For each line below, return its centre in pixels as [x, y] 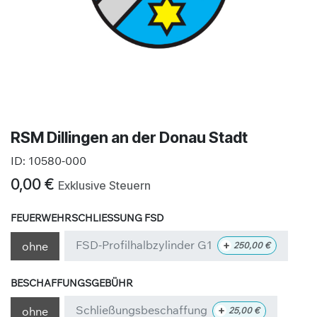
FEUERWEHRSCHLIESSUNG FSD [83, 218]
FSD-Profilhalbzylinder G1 [144, 245]
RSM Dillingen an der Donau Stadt [129, 137]
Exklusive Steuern [104, 185]
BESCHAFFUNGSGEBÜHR [72, 283]
